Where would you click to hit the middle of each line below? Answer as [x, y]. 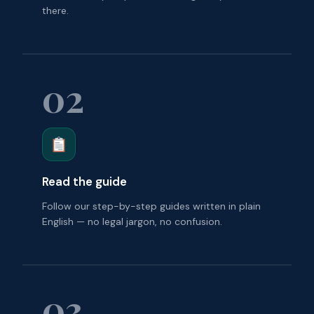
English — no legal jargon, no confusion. [132, 221]
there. [55, 10]
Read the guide [84, 181]
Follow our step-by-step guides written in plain [151, 206]
